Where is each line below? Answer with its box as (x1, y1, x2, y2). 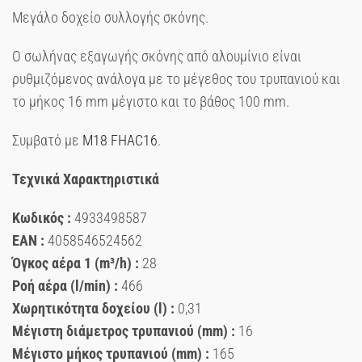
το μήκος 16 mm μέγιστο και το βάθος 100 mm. (12, 92, 289, 110)
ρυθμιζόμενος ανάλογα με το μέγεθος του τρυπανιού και (12, 69, 340, 87)
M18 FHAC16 (82, 131, 158, 149)
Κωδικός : (12, 208, 71, 226)
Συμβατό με (12, 131, 82, 149)
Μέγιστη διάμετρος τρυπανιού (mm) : (12, 322, 235, 339)
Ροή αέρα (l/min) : (12, 276, 118, 294)
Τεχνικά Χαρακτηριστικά (12, 170, 159, 187)
